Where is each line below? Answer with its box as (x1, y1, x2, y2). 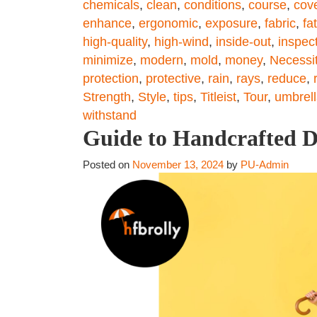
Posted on (83, 158, 132, 171)
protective (146, 71, 201, 86)
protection (83, 71, 139, 86)
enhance (83, 16, 132, 30)
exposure (205, 16, 258, 30)
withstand (83, 108, 137, 122)
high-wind (154, 35, 209, 49)
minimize (83, 53, 133, 67)
